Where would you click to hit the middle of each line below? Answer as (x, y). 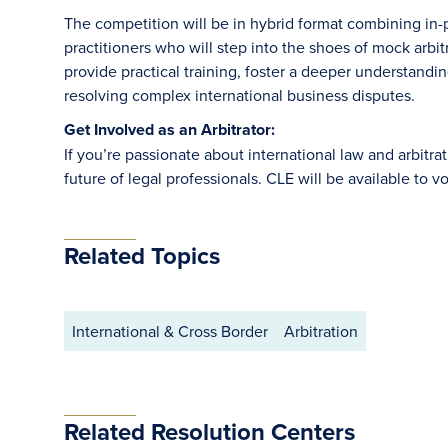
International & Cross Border (170, 331)
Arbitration (321, 331)
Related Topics (142, 255)
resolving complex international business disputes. (239, 95)
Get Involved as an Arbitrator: (169, 129)
